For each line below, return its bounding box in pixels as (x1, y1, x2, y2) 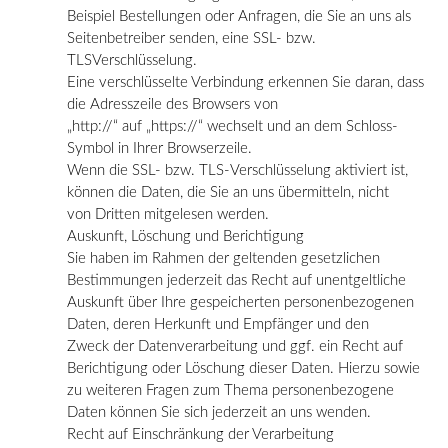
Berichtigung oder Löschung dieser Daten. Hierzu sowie (67, 360, 420, 376)
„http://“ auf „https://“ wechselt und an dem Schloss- (67, 118, 398, 134)
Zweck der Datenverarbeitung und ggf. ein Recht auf (67, 338, 403, 354)
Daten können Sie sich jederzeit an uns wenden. (67, 404, 371, 420)
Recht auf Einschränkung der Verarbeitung (67, 426, 334, 442)
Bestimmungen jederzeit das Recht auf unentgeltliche (67, 272, 406, 288)
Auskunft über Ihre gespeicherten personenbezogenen (67, 294, 414, 310)
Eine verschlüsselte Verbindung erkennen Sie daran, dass (67, 74, 424, 90)
